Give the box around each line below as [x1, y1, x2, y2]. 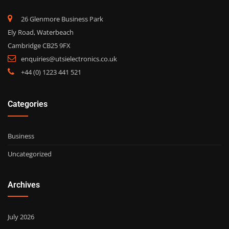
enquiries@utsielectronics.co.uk [21, 54, 117, 63]
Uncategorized [8, 149, 52, 158]
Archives [8, 180, 40, 190]
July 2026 [8, 212, 34, 222]
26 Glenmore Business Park [21, 14, 103, 24]
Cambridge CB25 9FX [8, 40, 71, 50]
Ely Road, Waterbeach [8, 27, 74, 37]
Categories [8, 99, 48, 109]
